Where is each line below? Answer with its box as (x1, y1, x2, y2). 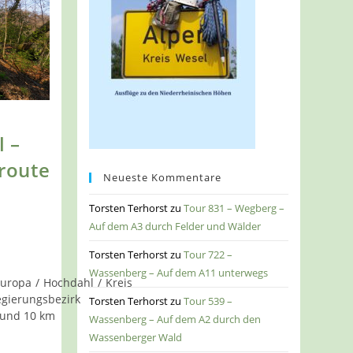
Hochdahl (43, 275, 95, 291)
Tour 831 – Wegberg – (184, 201, 285, 216)
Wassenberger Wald (89, 330, 183, 345)
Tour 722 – (184, 247, 233, 262)
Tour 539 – (184, 294, 233, 309)
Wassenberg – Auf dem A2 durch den (89, 312, 262, 327)
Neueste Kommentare (103, 170, 222, 185)
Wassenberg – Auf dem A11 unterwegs (89, 266, 269, 281)
